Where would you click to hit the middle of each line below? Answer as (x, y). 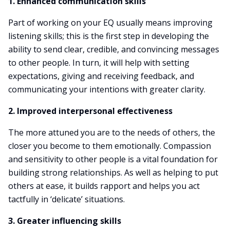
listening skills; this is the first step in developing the (109, 36)
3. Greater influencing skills (65, 221)
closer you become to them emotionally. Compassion (110, 146)
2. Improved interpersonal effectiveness (90, 111)
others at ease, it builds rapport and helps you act (104, 186)
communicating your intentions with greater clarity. (107, 89)
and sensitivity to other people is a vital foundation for (113, 159)
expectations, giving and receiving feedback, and (101, 76)
